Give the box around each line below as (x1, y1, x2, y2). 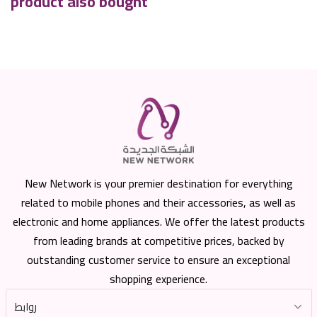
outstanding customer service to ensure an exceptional (27, 249, 290, 271)
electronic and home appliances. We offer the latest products (12, 211, 305, 233)
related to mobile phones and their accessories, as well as (21, 192, 296, 214)
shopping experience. (110, 268, 207, 290)
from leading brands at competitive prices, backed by (33, 230, 284, 252)
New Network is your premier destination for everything (24, 173, 293, 195)
